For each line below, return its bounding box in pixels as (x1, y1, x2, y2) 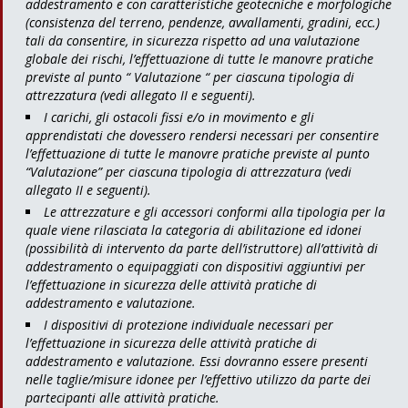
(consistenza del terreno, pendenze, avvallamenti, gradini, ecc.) (25, 13, 380, 31)
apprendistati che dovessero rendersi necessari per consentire (25, 126, 379, 144)
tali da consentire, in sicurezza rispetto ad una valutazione (25, 31, 360, 49)
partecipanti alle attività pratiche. (25, 388, 219, 406)
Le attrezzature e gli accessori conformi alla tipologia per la (44, 202, 385, 220)
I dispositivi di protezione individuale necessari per (44, 315, 333, 333)
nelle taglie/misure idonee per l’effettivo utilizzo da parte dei (25, 370, 371, 388)
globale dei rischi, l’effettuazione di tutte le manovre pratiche (25, 49, 373, 67)
